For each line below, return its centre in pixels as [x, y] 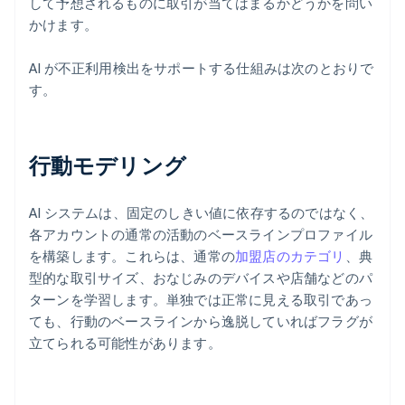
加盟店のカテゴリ [290, 256]
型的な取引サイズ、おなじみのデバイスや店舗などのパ [201, 278]
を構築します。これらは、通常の [132, 256]
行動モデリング [108, 165]
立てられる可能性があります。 [125, 343]
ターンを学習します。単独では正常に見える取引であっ [201, 300]
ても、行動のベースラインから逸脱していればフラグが [201, 321]
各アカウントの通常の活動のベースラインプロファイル [201, 235]
